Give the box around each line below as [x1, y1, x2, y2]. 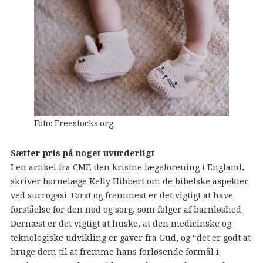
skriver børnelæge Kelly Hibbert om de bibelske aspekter [10, 175, 248, 187]
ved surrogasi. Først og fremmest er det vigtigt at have [10, 189, 233, 201]
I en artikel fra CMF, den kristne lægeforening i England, [10, 161, 244, 173]
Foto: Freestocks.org [33, 117, 113, 129]
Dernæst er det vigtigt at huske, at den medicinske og [10, 217, 231, 229]
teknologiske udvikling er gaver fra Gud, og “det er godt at [10, 231, 251, 243]
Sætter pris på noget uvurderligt [10, 147, 155, 159]
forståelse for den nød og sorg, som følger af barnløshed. [10, 203, 243, 215]
